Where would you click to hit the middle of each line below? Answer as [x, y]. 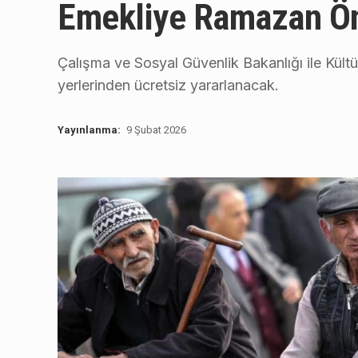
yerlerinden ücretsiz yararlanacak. [168, 85]
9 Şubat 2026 [156, 130]
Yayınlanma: [89, 130]
